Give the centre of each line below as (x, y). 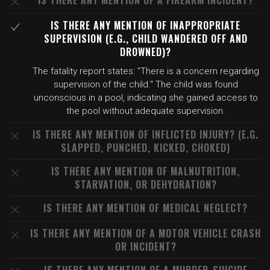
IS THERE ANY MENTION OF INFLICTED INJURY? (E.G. (146, 134)
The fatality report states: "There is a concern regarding (146, 71)
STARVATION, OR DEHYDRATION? (146, 184)
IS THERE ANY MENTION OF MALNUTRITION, (146, 171)
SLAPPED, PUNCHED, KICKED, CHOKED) (146, 148)
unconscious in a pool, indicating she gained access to (146, 98)
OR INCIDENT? (146, 246)
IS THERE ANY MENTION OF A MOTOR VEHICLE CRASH (146, 233)
